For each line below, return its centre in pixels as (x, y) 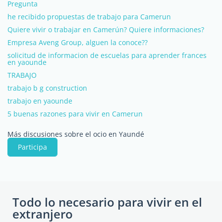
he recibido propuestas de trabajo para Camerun (89, 17)
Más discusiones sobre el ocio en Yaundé (76, 134)
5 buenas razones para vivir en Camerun (75, 114)
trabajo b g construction (47, 88)
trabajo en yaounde (40, 101)
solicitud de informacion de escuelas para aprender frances (107, 55)
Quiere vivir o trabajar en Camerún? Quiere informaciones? (106, 29)
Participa (32, 147)
